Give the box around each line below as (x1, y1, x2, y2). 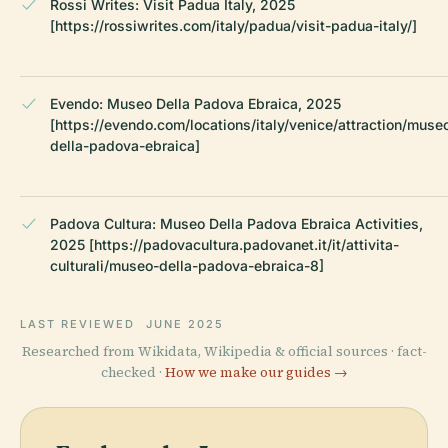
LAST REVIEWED (20, 316, 140, 331)
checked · (100, 362, 165, 382)
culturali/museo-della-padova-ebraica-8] (50, 256, 324, 274)
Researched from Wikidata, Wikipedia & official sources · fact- (21, 341, 427, 361)
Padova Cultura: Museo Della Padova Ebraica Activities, (50, 214, 423, 232)
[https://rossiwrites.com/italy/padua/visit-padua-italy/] (50, 16, 417, 34)
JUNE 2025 (145, 316, 224, 331)
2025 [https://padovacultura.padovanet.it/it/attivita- (50, 235, 399, 253)
